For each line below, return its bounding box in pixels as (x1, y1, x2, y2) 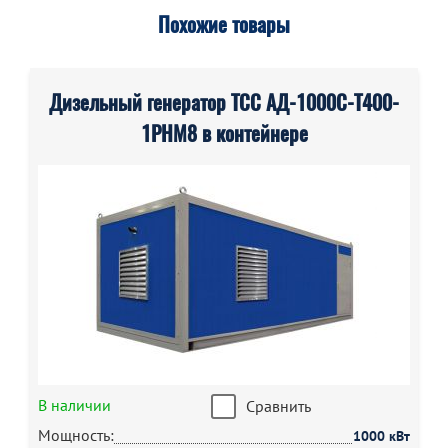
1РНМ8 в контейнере (140, 120, 308, 147)
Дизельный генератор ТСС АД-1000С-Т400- (49, 89, 399, 116)
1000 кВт (353, 427, 410, 445)
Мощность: (38, 425, 114, 445)
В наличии (38, 395, 111, 415)
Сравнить (245, 396, 311, 416)
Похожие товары (158, 11, 290, 38)
